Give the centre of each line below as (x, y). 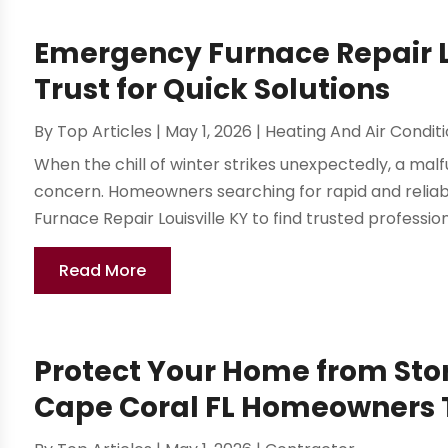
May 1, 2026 (209, 132)
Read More (103, 271)
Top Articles (105, 132)
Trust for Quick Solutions (212, 90)
